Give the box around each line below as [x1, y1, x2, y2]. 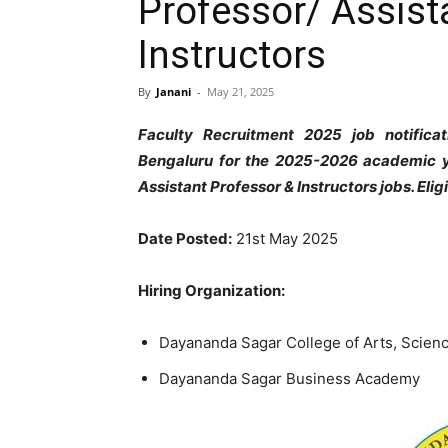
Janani [156, 84, 191, 99]
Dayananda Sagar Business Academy [159, 369, 420, 388]
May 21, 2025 [207, 84, 274, 99]
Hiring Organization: [138, 281, 285, 300]
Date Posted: [138, 229, 232, 248]
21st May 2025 [232, 229, 338, 248]
